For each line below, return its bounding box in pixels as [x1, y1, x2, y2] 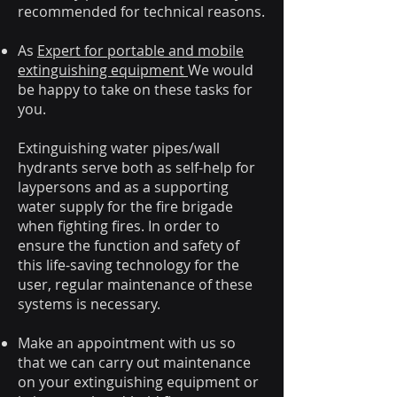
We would [188, 60, 253, 81]
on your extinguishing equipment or [18, 372, 259, 393]
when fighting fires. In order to [18, 216, 220, 237]
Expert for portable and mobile [37, 41, 244, 61]
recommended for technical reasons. [18, 2, 265, 22]
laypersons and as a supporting [18, 177, 229, 198]
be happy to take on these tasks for [18, 80, 253, 100]
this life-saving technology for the [18, 255, 239, 276]
